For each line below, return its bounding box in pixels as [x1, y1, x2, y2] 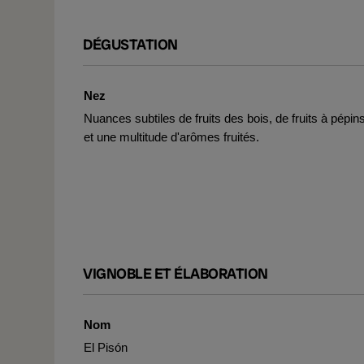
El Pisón [84, 340, 128, 354]
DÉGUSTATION [83, 35, 178, 54]
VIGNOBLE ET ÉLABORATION [83, 264, 268, 283]
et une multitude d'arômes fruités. [84, 130, 259, 144]
